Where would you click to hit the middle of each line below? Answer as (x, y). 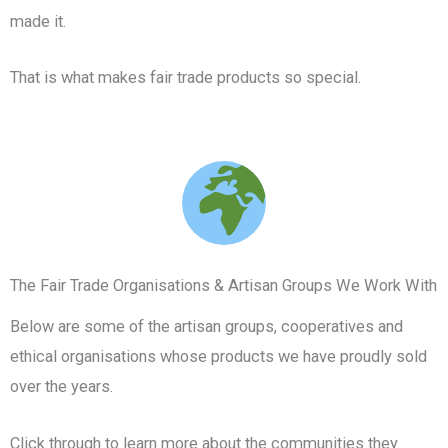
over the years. (61, 387)
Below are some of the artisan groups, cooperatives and (206, 327)
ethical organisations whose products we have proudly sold (218, 357)
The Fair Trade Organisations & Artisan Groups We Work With (223, 285)
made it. (38, 21)
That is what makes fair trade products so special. (185, 77)
